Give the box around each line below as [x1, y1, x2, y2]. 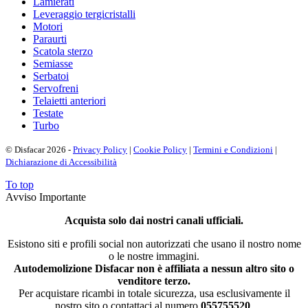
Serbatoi [33, 70, 69, 82]
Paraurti [33, 33, 67, 45]
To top [5, 179, 34, 191]
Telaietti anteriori [33, 95, 106, 107]
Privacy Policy [73, 144, 127, 155]
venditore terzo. [118, 275, 190, 287]
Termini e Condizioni [193, 144, 273, 155]
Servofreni [33, 82, 78, 95]
